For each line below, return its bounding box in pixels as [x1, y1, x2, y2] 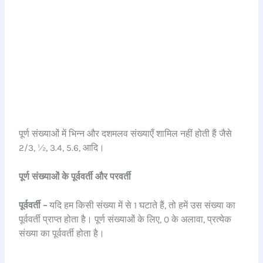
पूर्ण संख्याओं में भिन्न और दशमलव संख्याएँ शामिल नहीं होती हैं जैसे [19, 129, 232, 140]
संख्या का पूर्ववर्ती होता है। [19, 228, 105, 239]
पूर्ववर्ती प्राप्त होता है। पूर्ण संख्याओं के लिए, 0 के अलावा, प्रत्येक [19, 214, 232, 225]
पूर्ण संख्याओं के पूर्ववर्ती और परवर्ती [19, 171, 131, 182]
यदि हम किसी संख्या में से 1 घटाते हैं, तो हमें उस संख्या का [47, 200, 236, 211]
